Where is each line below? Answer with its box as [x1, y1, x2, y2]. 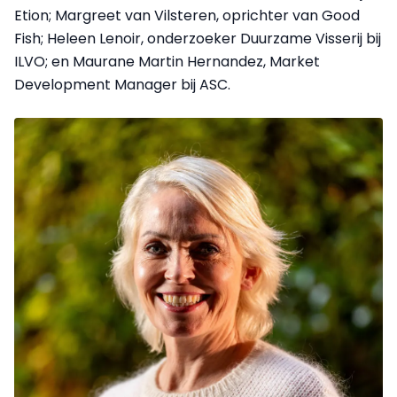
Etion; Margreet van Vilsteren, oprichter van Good [14, 5, 360, 27]
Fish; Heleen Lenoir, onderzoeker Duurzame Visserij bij [14, 28, 381, 50]
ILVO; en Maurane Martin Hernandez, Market [14, 51, 320, 73]
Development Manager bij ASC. [14, 74, 230, 96]
